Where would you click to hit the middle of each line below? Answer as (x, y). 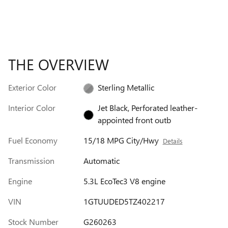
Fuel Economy (33, 140)
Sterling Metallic (126, 88)
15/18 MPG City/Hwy (121, 140)
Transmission (31, 161)
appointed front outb (134, 120)
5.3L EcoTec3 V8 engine (124, 181)
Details (173, 141)
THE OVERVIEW (59, 64)
